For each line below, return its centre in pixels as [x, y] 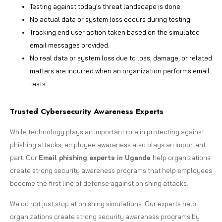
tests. [38, 83]
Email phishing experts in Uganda [96, 157]
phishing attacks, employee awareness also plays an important [108, 144]
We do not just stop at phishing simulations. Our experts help [103, 203]
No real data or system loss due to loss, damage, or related [121, 58]
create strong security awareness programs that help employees [111, 170]
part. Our [24, 157]
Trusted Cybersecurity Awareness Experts [87, 111]
